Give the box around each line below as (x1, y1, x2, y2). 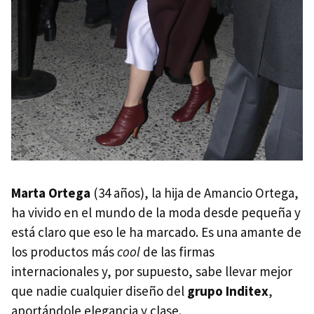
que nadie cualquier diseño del (11, 282, 187, 299)
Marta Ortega (11, 184, 90, 201)
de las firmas (140, 243, 214, 260)
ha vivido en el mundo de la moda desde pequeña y (11, 203, 301, 221)
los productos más (11, 243, 117, 260)
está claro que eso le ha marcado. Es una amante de (11, 223, 301, 240)
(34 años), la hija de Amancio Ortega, (90, 184, 299, 201)
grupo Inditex (187, 282, 268, 299)
